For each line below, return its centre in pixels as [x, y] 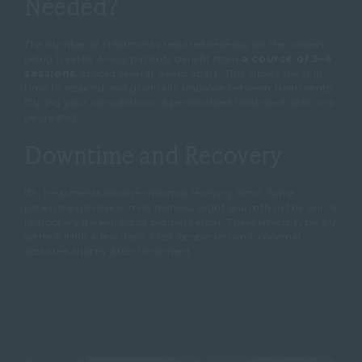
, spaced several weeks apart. [150, 73]
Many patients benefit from [170, 59]
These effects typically [283, 222]
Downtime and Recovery [153, 155]
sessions [50, 73]
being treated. [61, 59]
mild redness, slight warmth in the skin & [233, 208]
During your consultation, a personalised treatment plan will [180, 102]
